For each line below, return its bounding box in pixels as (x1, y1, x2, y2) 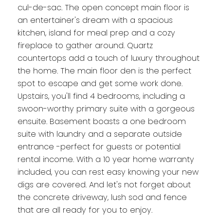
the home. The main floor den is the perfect (17, 65, 191, 77)
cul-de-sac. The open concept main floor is (17, 2, 189, 14)
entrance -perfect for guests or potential (17, 141, 181, 153)
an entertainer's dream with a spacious (17, 15, 173, 26)
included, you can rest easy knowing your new (17, 166, 199, 178)
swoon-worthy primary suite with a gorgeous (17, 103, 195, 115)
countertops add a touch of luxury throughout (17, 53, 200, 64)
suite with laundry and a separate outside (17, 128, 182, 140)
